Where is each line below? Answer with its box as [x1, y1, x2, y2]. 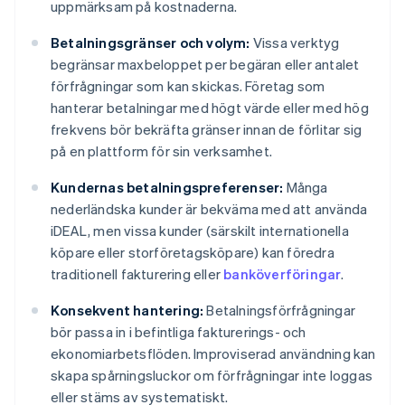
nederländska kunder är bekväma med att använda [51, 200, 368, 219]
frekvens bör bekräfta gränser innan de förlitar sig [51, 120, 363, 139]
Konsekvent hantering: [51, 301, 204, 320]
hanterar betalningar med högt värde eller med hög [51, 99, 369, 118]
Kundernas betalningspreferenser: [51, 178, 284, 197]
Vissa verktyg [250, 33, 340, 52]
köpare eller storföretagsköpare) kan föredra [51, 243, 334, 262]
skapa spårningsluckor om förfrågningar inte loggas [51, 366, 373, 385]
